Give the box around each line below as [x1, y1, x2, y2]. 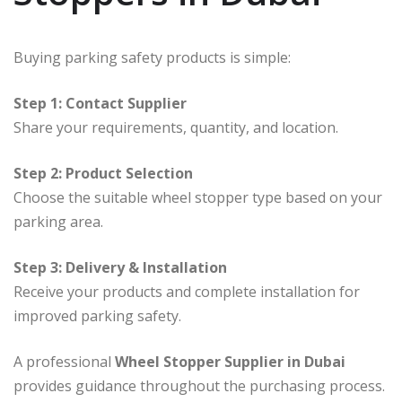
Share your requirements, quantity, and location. [13, 118, 338, 138]
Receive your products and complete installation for [13, 282, 360, 302]
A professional [13, 352, 115, 372]
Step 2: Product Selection [13, 163, 193, 184]
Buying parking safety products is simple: [13, 48, 291, 68]
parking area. [13, 212, 103, 232]
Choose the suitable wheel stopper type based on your [13, 188, 382, 208]
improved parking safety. [13, 306, 181, 327]
